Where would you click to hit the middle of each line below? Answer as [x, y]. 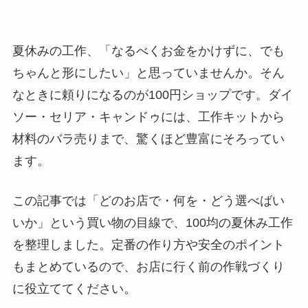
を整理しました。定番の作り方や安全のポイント [148, 245]
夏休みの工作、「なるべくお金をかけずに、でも [148, 51]
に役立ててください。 [74, 289]
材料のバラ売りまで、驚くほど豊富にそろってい [148, 139]
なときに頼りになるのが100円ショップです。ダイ [152, 95]
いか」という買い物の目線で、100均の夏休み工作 [152, 223]
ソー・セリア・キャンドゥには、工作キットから [148, 117]
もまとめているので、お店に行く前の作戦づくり [148, 267]
